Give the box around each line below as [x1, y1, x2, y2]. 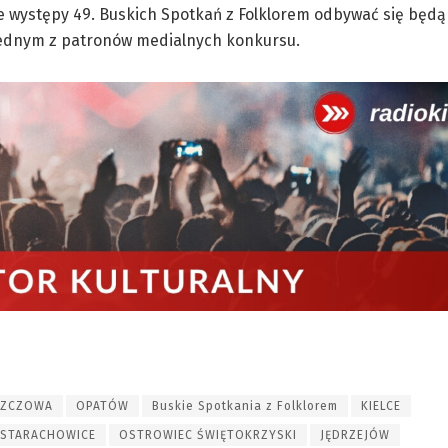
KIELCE [361, 398, 401, 413]
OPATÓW [76, 398, 129, 413]
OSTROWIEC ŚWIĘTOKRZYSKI [119, 427, 297, 442]
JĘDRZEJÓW [320, 427, 390, 442]
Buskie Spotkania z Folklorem [152, 398, 338, 413]
